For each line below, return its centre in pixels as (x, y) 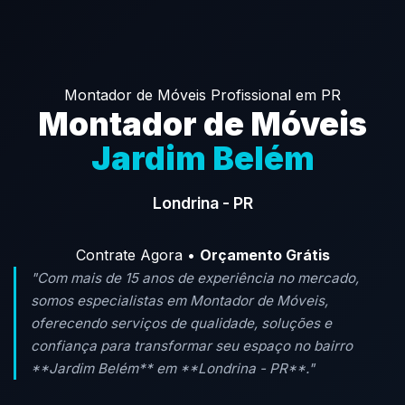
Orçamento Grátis (264, 255)
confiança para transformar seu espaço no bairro (192, 346)
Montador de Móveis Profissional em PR (202, 95)
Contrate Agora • (137, 255)
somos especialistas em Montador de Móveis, (179, 301)
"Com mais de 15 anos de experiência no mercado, (195, 278)
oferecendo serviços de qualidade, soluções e (181, 323)
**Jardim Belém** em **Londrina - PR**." (173, 368)
